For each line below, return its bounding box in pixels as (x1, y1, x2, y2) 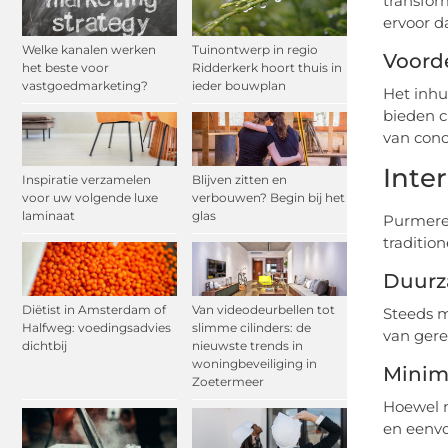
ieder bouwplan (192, 77, 286, 93)
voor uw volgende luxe (22, 190, 158, 206)
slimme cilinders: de (192, 320, 311, 336)
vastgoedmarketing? (22, 77, 148, 93)
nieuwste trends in (192, 338, 303, 354)
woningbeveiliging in (192, 356, 317, 372)
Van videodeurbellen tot (192, 302, 335, 318)
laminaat (22, 208, 75, 224)
